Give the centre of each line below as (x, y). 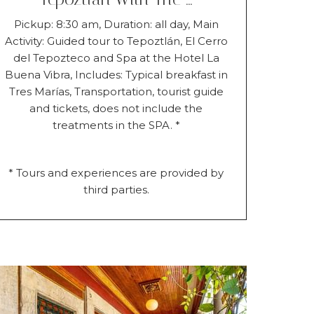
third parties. (116, 189)
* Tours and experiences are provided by (116, 172)
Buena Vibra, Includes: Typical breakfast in (116, 74)
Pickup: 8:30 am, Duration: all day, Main (116, 24)
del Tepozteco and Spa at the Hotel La (116, 57)
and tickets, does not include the (116, 108)
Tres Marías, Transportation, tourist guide (116, 91)
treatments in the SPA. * (116, 125)
